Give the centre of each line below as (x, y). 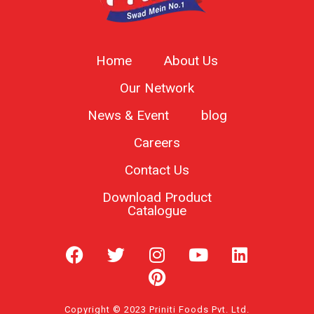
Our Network (157, 88)
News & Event (128, 115)
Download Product (157, 197)
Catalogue (157, 210)
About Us (191, 60)
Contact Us (157, 170)
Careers (157, 142)
